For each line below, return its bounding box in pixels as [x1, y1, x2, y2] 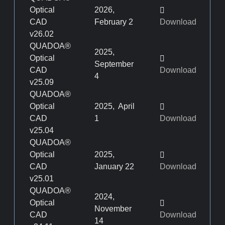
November [94, 204, 132, 213]
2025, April [94, 102, 135, 110]
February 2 [94, 18, 134, 26]
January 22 [94, 162, 135, 171]
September [94, 60, 134, 68]
